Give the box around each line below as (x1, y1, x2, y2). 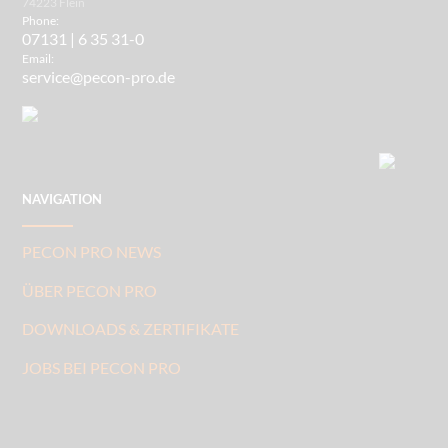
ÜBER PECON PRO (22, 280, 158, 300)
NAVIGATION (22, 191, 103, 208)
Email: (22, 51, 55, 67)
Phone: (22, 13, 60, 29)
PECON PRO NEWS (22, 241, 162, 261)
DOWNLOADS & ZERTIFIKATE (22, 319, 240, 339)
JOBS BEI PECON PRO (22, 357, 182, 377)
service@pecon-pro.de (22, 67, 176, 87)
